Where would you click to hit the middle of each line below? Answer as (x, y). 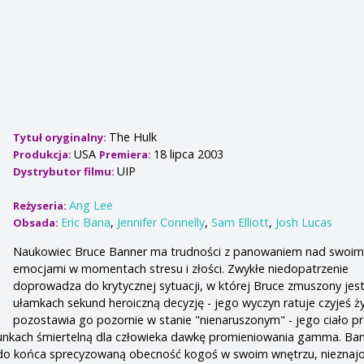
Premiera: (127, 155)
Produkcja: (44, 155)
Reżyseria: (41, 206)
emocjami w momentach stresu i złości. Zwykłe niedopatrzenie (181, 268)
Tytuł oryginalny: (61, 138)
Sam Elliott (240, 223)
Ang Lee (91, 206)
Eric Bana (86, 223)
